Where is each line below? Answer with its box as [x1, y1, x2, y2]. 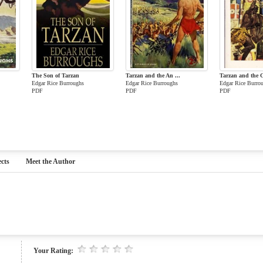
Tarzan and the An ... [126, 72, 180, 79]
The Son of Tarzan [32, 72, 79, 79]
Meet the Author [26, 157, 75, 166]
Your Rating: [33, 247, 75, 255]
